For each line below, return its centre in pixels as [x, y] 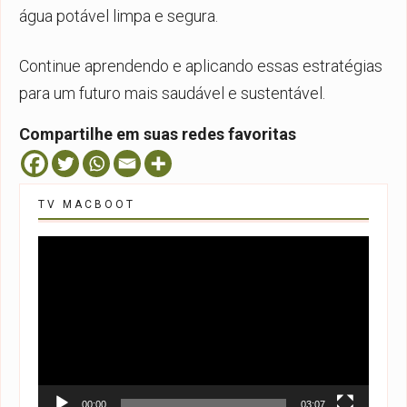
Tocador [62, 245]
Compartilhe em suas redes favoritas [158, 134]
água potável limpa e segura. [119, 15]
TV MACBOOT [87, 204]
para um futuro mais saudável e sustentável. [172, 93]
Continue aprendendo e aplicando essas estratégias [201, 65]
